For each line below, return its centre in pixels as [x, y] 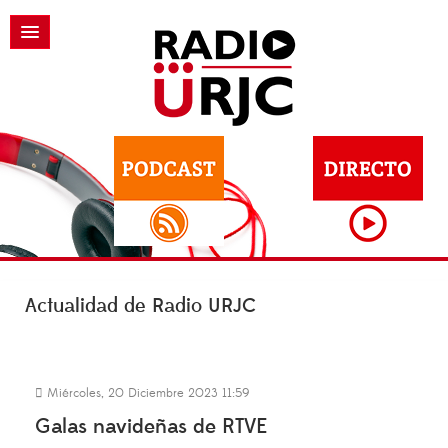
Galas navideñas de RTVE [151, 426]
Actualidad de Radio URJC [140, 306]
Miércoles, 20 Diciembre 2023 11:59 [146, 393]
